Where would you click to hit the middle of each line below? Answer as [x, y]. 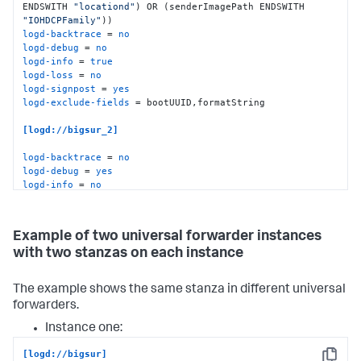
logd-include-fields [77, 225]
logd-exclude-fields [77, 102]
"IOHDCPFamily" [62, 20]
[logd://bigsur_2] [71, 129]
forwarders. [46, 307]
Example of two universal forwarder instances [167, 237]
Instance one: [84, 329]
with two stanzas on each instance [128, 254]
